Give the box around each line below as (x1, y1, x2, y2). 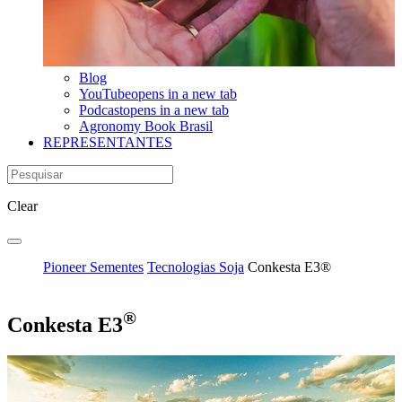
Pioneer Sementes (43, 259, 144, 275)
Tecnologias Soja (147, 259, 244, 275)
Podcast (79, 102, 123, 118)
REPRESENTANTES (43, 135, 172, 151)
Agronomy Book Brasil (79, 118, 213, 135)
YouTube (79, 86, 131, 102)
